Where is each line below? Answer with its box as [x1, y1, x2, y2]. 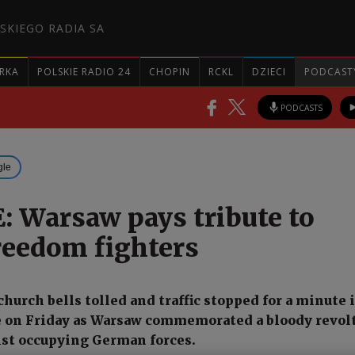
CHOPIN [149, 64, 190, 78]
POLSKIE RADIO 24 [37, 64, 131, 78]
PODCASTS [281, 101, 323, 113]
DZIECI [252, 64, 286, 78]
